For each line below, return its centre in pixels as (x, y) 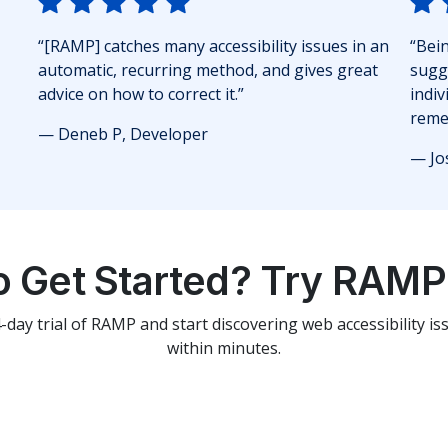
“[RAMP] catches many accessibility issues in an (213, 46)
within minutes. (224, 348)
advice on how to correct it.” (141, 94)
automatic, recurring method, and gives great (208, 70)
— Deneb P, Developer (123, 134)
